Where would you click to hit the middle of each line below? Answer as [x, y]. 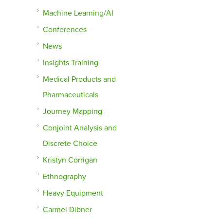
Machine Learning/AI [78, 13]
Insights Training [71, 63]
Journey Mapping [73, 112]
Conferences [65, 30]
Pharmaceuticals [71, 95]
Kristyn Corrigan [70, 160]
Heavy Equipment [73, 193]
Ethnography [65, 177]
